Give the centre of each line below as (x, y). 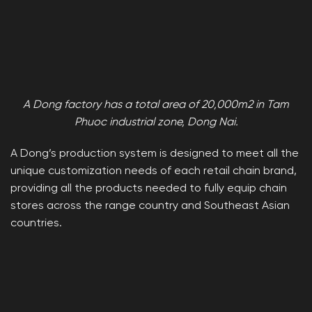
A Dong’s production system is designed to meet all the (155, 154)
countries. (36, 224)
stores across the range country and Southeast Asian (150, 206)
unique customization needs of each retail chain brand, (154, 172)
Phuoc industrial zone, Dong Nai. (156, 122)
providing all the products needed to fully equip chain (149, 189)
